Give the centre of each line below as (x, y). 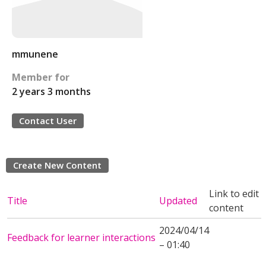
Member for (41, 77)
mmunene (35, 54)
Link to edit (234, 194)
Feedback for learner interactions (81, 237)
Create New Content (57, 165)
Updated (178, 201)
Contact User (48, 121)
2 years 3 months (51, 91)
